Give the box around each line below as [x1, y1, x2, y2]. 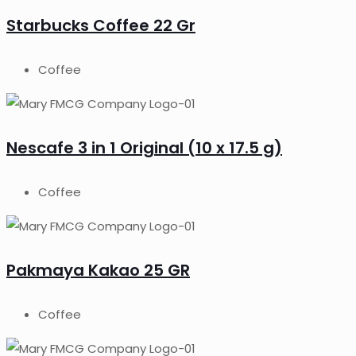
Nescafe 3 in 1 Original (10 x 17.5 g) [6, 137, 282, 160]
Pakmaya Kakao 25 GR [6, 259, 190, 282]
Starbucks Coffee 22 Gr [6, 14, 195, 37]
